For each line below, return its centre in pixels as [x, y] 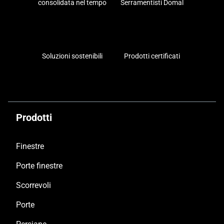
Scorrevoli [33, 185]
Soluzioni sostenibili [72, 56]
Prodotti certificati [152, 56]
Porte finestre [39, 166]
